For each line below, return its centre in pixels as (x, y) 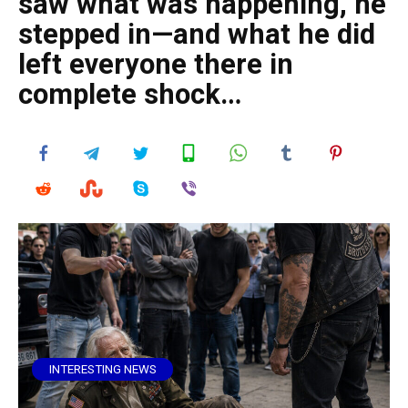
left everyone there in (156, 65)
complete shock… (130, 95)
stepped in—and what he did (197, 35)
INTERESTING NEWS (102, 370)
